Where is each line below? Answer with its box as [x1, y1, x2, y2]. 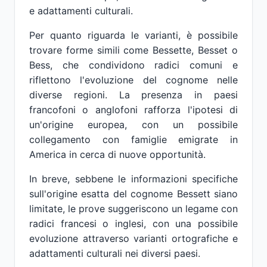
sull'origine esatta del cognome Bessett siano [29, 188, 238, 200]
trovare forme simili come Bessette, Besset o [29, 44, 238, 56]
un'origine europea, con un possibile [29, 119, 238, 131]
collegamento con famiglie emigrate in [29, 133, 238, 145]
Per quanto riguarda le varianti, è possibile [29, 29, 238, 41]
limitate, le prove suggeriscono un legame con [29, 203, 238, 215]
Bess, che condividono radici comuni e [29, 59, 238, 71]
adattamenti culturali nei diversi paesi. [29, 247, 200, 259]
